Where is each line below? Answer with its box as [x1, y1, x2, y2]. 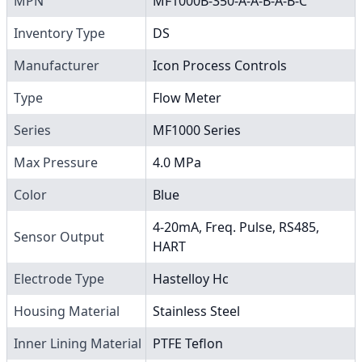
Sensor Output [14, 227, 104, 246]
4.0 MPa [153, 153, 201, 171]
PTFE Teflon [153, 334, 223, 352]
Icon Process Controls [153, 56, 287, 74]
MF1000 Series [153, 120, 241, 139]
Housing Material [14, 301, 120, 320]
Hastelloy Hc [153, 269, 229, 288]
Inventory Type [14, 23, 105, 42]
